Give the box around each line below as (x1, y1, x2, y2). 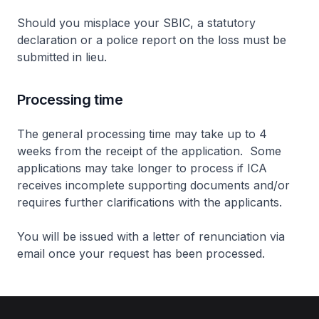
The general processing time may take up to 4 (17, 127, 267, 141)
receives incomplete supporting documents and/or (17, 178, 290, 192)
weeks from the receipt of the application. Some (17, 144, 281, 158)
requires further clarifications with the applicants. (17, 195, 282, 209)
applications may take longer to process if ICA (17, 161, 267, 175)
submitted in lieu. (17, 50, 107, 64)
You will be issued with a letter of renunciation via (17, 229, 285, 244)
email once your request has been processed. (17, 246, 265, 261)
